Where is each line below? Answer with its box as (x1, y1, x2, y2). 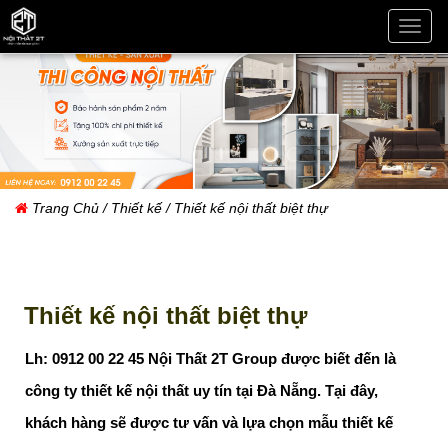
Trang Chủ (32, 200, 103, 217)
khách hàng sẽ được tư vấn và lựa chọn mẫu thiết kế (25, 414, 393, 432)
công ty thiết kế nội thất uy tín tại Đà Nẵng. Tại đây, (25, 382, 378, 400)
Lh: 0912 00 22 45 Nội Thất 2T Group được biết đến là (25, 350, 396, 368)
